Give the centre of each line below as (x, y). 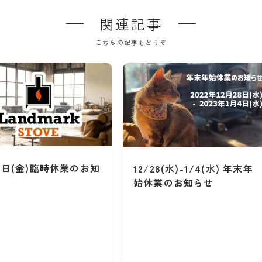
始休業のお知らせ (174, 183)
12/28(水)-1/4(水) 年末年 (193, 169)
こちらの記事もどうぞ (131, 43)
